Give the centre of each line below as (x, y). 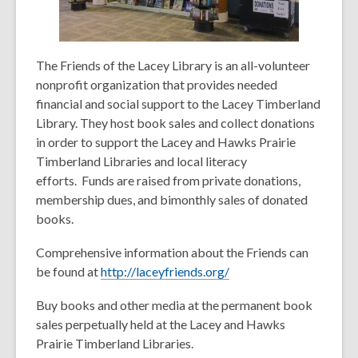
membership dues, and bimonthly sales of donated (172, 199)
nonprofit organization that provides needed (157, 84)
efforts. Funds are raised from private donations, (168, 180)
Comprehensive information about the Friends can (172, 252)
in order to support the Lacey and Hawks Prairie (166, 142)
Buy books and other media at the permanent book (174, 305)
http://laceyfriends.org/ (165, 271)
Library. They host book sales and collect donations (175, 123)
